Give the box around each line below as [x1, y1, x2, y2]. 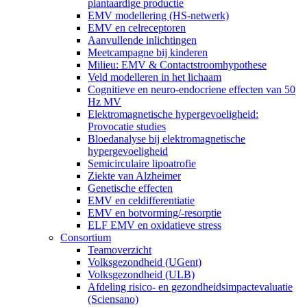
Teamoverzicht [88, 243, 151, 256]
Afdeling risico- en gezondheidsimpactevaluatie [88, 280, 293, 293]
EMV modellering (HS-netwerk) [88, 9, 229, 21]
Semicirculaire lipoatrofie [88, 157, 196, 169]
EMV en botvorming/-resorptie [88, 206, 221, 219]
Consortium [60, 231, 111, 243]
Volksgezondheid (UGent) [88, 256, 201, 268]
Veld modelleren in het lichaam [88, 71, 221, 83]
